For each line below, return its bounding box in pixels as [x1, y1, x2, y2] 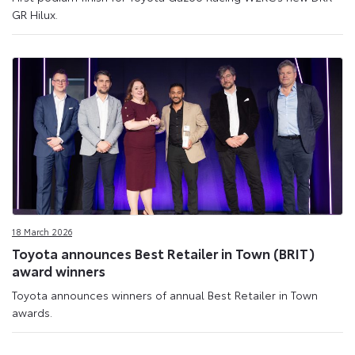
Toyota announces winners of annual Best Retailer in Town [12, 286, 318, 303]
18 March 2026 [12, 224, 72, 238]
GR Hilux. [12, 6, 58, 23]
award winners [12, 261, 105, 281]
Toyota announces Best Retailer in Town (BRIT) [12, 243, 315, 263]
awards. [12, 303, 52, 320]
